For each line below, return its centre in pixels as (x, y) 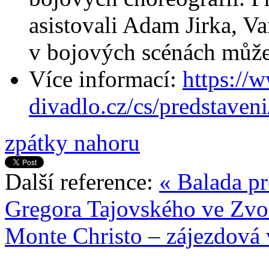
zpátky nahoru (72, 142)
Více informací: (106, 79)
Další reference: (82, 181)
